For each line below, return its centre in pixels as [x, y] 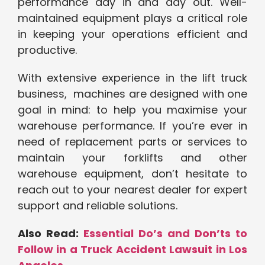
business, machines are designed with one [132, 94]
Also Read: [51, 234]
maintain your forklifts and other [132, 158]
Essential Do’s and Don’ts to [165, 234]
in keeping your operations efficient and [132, 34]
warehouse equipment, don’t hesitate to [132, 174]
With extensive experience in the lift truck [132, 78]
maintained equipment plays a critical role [132, 18]
